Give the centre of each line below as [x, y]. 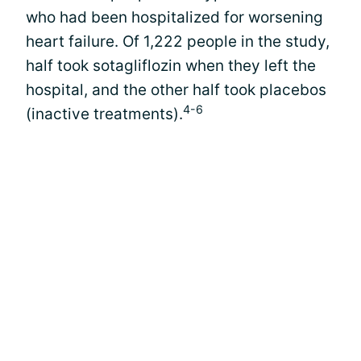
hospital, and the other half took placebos [176, 90]
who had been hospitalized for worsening [174, 17]
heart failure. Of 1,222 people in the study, [178, 41]
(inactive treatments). [104, 114]
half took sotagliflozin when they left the [171, 66]
